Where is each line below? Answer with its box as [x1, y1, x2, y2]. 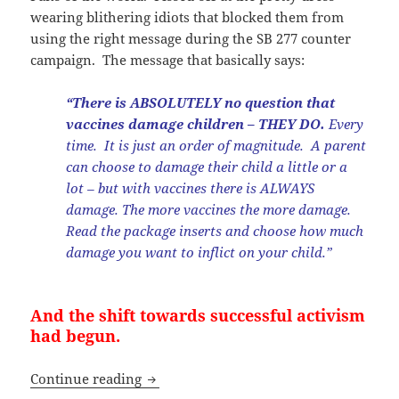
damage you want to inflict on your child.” [66, 242, 333, 261]
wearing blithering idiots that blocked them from [30, 7, 345, 26]
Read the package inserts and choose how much [66, 221, 364, 240]
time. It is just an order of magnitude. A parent [66, 135, 367, 154]
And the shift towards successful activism [30, 304, 366, 326]
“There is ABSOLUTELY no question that [66, 93, 336, 111]
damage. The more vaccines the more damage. [66, 199, 355, 218]
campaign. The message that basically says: [30, 50, 305, 69]
